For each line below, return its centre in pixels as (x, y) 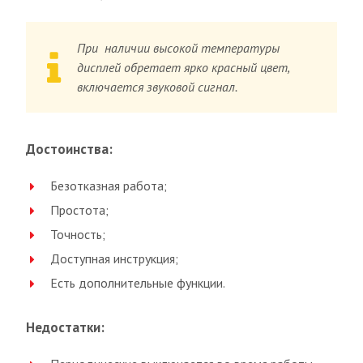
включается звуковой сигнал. (158, 87)
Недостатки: (65, 328)
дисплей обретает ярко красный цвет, (184, 68)
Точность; (78, 235)
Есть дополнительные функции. (138, 283)
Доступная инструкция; (114, 259)
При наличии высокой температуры (179, 48)
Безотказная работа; (109, 186)
